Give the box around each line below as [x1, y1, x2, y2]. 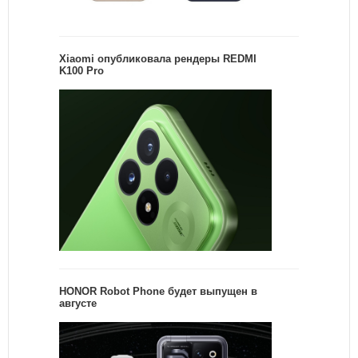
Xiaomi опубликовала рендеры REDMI [59, 53, 257, 65]
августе [59, 297, 97, 310]
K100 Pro [59, 65, 104, 77]
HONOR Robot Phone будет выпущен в [59, 285, 257, 298]
